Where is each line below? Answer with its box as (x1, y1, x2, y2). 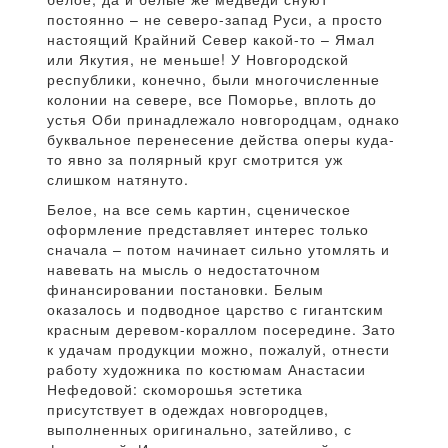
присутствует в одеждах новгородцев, (47, 399, 329, 419)
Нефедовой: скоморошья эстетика (47, 379, 303, 399)
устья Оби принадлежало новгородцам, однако (47, 109, 400, 129)
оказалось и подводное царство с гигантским (47, 299, 384, 319)
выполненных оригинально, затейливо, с (47, 419, 352, 439)
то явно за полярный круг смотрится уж (47, 149, 343, 169)
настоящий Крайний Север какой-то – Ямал (47, 29, 375, 49)
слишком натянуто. (47, 169, 189, 189)
